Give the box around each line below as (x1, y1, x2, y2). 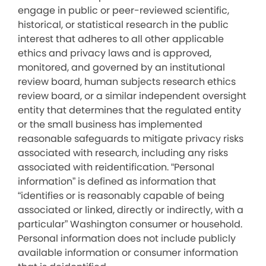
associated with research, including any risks (18, 146, 228, 160)
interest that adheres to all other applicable (18, 32, 224, 46)
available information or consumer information (18, 246, 238, 259)
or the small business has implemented (18, 118, 202, 131)
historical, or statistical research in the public (18, 18, 229, 31)
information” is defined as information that (18, 175, 216, 188)
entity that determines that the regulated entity (18, 103, 241, 117)
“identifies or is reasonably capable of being (18, 189, 224, 202)
